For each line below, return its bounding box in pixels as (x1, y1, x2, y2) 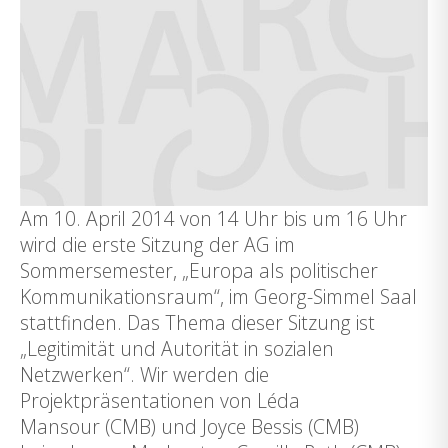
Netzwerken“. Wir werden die (20, 361, 269, 389)
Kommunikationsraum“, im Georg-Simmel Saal (20, 283, 417, 311)
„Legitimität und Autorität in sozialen (20, 335, 334, 363)
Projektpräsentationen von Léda (20, 387, 300, 415)
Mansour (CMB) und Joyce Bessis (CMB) (20, 413, 359, 441)
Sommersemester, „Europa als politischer (20, 257, 378, 285)
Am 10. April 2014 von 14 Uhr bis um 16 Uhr (20, 205, 407, 233)
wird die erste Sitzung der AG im (20, 231, 295, 259)
